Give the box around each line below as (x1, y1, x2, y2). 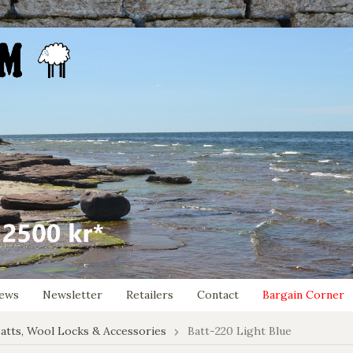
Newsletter (43, 288, 102, 303)
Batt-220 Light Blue (188, 324, 292, 339)
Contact (197, 288, 239, 303)
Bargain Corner (262, 288, 344, 303)
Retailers (126, 288, 173, 303)
